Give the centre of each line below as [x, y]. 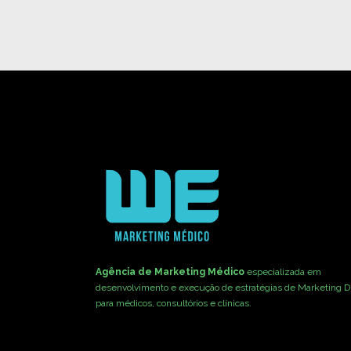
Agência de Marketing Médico [171, 272]
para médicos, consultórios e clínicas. [174, 304]
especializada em [284, 272]
